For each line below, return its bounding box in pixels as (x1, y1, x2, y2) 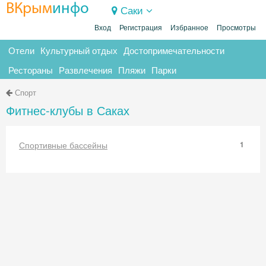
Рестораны (8, 64, 53, 76)
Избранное (170, 24, 208, 32)
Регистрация (119, 24, 162, 32)
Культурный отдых (40, 44, 118, 56)
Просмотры (217, 24, 256, 32)
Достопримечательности (123, 44, 224, 56)
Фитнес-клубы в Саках (6, 102, 129, 119)
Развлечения (59, 64, 112, 76)
